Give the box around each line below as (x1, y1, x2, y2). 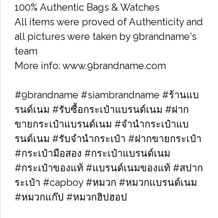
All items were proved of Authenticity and (15, 16, 203, 28)
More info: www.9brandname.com (15, 60, 166, 72)
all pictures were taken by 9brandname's (15, 31, 197, 42)
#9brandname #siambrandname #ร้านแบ (15, 89, 199, 101)
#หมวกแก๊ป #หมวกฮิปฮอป (15, 191, 127, 203)
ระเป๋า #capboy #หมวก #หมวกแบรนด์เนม (15, 177, 197, 188)
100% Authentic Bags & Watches (15, 1, 160, 13)
